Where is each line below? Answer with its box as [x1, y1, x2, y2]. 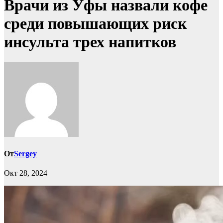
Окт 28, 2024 [4, 169, 47, 178]
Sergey [14, 149, 37, 158]
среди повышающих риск [4, 14, 187, 33]
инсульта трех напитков [4, 33, 176, 51]
